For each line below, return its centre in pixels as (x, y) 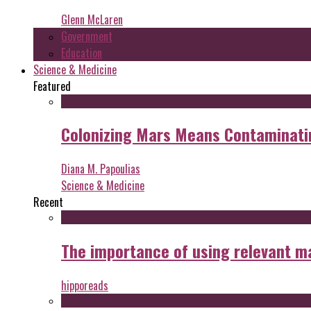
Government (87, 36)
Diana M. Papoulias (101, 169)
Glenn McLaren (92, 19)
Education (82, 52)
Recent (48, 202)
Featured (52, 86)
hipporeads (85, 286)
